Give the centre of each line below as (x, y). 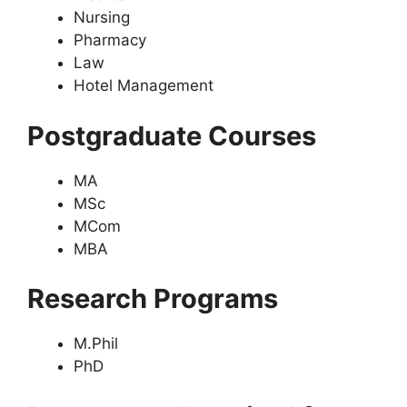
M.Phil (96, 343)
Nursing (102, 17)
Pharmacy (110, 40)
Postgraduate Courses (172, 135)
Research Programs (153, 298)
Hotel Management (144, 85)
